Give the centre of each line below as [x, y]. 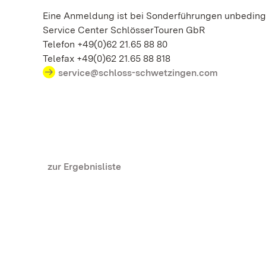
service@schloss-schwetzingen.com [138, 73]
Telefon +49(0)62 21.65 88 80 [105, 44]
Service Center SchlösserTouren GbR [126, 30]
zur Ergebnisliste [84, 167]
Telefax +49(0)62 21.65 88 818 [107, 58]
